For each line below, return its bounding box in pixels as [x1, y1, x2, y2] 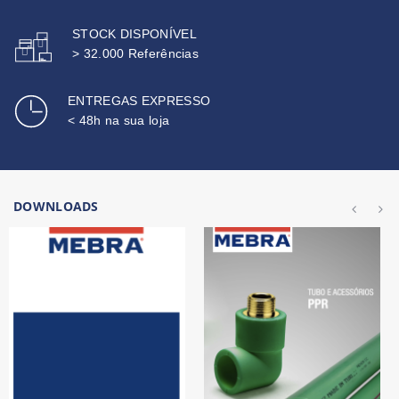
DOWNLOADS [13, 197, 99, 215]
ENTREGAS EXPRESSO [68, 93, 211, 108]
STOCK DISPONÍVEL [72, 26, 197, 41]
